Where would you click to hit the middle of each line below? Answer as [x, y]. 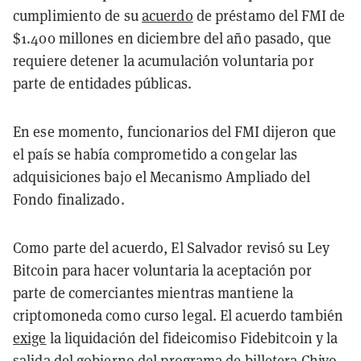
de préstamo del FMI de [269, 15]
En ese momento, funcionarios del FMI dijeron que [174, 131]
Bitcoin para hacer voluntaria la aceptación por [162, 270]
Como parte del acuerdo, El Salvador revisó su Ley [171, 247]
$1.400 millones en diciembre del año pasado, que [172, 38]
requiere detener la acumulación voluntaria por [164, 60]
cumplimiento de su [77, 15]
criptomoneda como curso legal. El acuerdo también [178, 315]
